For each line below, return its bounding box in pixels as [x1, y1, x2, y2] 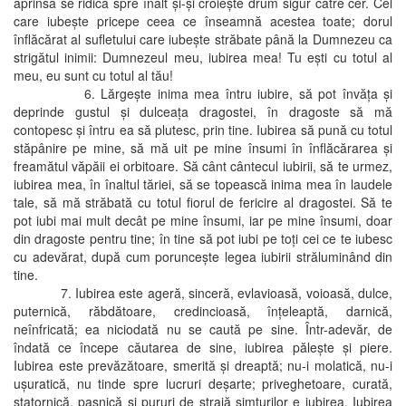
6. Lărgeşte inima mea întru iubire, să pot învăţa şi [14, 83, 392, 102]
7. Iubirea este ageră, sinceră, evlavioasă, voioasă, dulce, [14, 283, 392, 302]
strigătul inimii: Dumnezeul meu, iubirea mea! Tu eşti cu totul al [14, 47, 392, 66]
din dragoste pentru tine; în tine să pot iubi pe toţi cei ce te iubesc [14, 228, 392, 247]
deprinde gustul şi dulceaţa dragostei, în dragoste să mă [14, 101, 392, 121]
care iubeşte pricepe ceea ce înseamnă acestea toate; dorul [14, 11, 392, 30]
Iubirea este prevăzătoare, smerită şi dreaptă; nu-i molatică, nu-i [14, 355, 392, 374]
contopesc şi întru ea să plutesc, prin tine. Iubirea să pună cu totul [14, 120, 392, 139]
